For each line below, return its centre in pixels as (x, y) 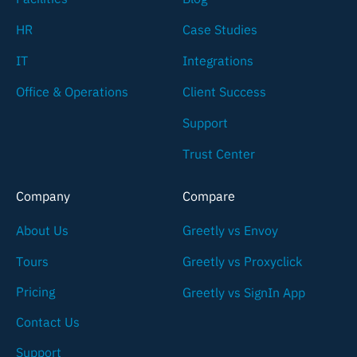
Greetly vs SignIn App (244, 292)
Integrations (218, 60)
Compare (209, 196)
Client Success (224, 91)
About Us (42, 230)
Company (43, 196)
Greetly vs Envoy (230, 230)
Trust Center (219, 153)
